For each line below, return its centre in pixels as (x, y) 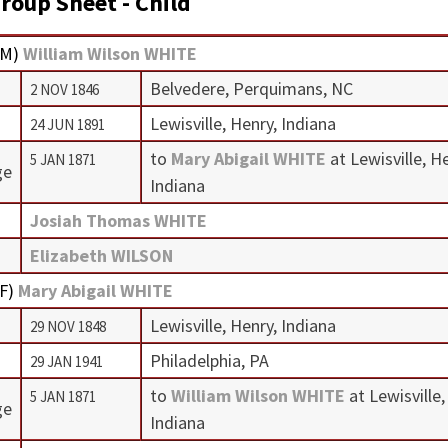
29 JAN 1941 (66, 361)
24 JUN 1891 (67, 124)
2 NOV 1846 (64, 89)
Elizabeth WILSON (101, 255)
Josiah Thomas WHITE (118, 220)
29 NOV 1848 (67, 326)
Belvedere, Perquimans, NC (251, 88)
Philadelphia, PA (209, 360)
